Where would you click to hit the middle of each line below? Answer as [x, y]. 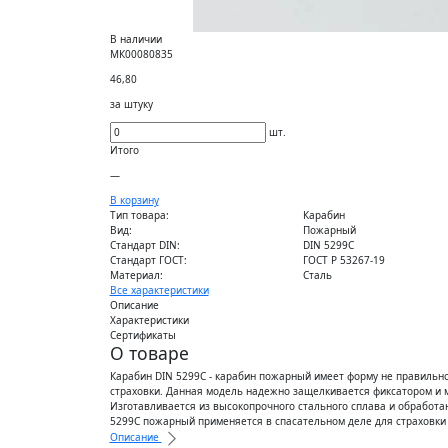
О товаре [149, 352]
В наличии [135, 38]
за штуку [131, 103]
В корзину [134, 199]
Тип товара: [139, 214]
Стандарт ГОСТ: [148, 259]
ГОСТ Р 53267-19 [344, 259]
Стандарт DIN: [144, 244]
